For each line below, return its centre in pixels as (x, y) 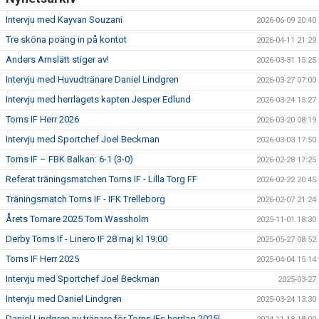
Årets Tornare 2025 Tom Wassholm (77, 219)
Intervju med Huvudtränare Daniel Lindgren (92, 80)
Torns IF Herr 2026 (42, 120)
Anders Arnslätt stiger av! (57, 60)
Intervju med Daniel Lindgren (64, 299)
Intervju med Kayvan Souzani (64, 20)
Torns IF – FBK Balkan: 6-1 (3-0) (69, 159)
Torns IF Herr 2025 (42, 259)
